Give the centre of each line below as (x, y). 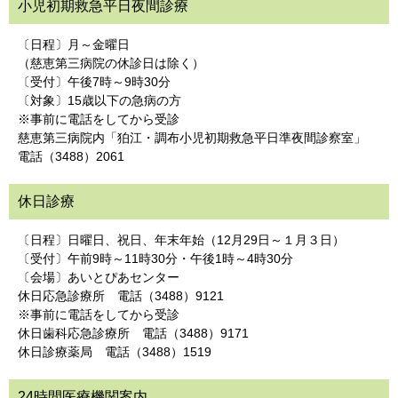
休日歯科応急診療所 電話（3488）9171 (133, 333)
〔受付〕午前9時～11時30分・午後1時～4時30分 (155, 259)
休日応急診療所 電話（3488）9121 (121, 296)
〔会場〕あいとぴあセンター (99, 277)
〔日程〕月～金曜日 (74, 44)
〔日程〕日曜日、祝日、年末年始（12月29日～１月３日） (181, 240)
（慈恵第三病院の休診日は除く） (111, 63)
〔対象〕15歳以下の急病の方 (99, 100)
